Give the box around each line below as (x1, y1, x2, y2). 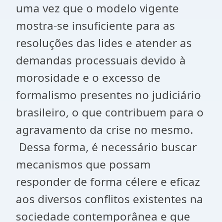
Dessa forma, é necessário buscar (16, 139, 197, 155)
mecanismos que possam (16, 157, 151, 172)
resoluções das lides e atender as (16, 35, 192, 51)
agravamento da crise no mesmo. (16, 122, 193, 137)
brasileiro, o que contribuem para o (16, 105, 204, 120)
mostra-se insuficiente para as (16, 18, 175, 33)
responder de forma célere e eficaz (16, 174, 200, 189)
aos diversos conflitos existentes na (16, 191, 203, 207)
